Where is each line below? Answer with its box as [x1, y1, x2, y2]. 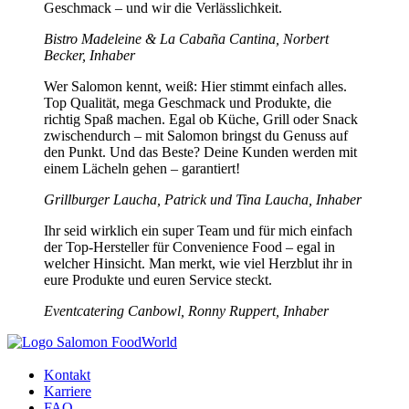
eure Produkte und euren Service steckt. [44, 271, 272, 288]
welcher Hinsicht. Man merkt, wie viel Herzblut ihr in [44, 255, 352, 271]
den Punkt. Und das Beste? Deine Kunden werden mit [44, 143, 357, 160]
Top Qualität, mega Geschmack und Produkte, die [44, 94, 331, 110]
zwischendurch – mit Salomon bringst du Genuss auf [44, 127, 348, 143]
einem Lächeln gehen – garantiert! [44, 160, 240, 176]
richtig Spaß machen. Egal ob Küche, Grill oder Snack [44, 110, 358, 127]
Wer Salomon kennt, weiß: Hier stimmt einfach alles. [44, 78, 347, 94]
